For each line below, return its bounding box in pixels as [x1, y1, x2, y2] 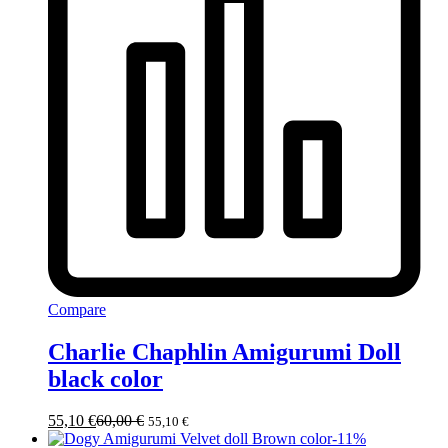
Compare [48, 300, 106, 318]
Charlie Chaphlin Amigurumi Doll [48, 338, 401, 365]
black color [48, 365, 163, 392]
